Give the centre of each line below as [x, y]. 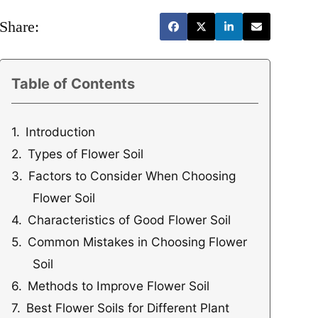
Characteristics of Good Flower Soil [130, 220]
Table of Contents [73, 84]
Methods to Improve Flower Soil [119, 286]
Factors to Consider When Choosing [132, 176]
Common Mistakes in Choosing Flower [138, 242]
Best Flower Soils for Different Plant [128, 308]
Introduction [61, 132]
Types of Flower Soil [86, 154]
